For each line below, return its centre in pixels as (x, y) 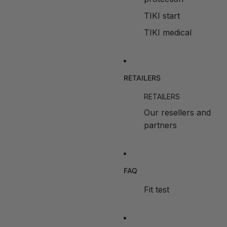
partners (160, 125)
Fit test (157, 190)
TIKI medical (168, 32)
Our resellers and (177, 112)
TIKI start (162, 16)
